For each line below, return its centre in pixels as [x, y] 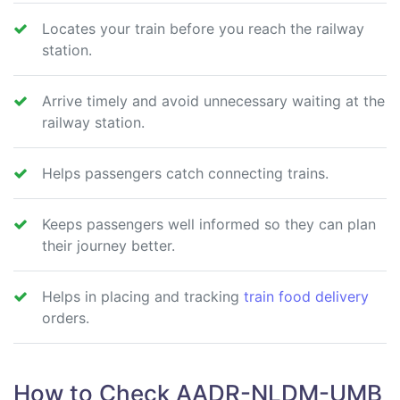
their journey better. [108, 246]
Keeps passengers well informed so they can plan [209, 224]
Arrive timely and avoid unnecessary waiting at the [213, 101]
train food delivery [306, 296]
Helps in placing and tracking [143, 296]
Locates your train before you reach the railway [203, 29]
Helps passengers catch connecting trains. [185, 173]
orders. [66, 318]
